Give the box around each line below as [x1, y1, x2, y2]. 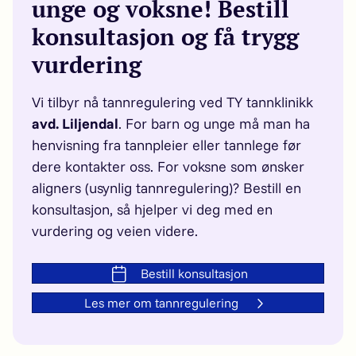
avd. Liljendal [32, 114, 118, 133]
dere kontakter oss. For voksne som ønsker [32, 157, 304, 176]
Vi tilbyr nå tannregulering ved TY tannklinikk [32, 93, 313, 111]
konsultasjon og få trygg [32, 21, 299, 52]
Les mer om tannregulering [84, 294, 239, 311]
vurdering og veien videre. [32, 222, 198, 240]
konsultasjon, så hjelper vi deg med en [32, 200, 273, 219]
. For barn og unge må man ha [118, 114, 310, 133]
